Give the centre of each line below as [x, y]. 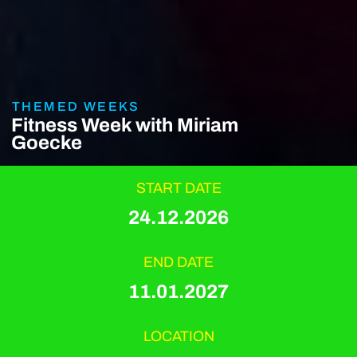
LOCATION [178, 336]
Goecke [46, 142]
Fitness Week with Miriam [124, 125]
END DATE [178, 262]
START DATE [178, 188]
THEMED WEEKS [76, 106]
